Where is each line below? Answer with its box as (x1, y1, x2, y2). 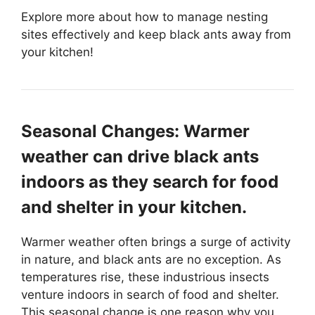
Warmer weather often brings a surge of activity (21, 234, 290, 249)
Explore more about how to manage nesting (21, 9, 268, 24)
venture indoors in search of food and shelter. (21, 287, 279, 302)
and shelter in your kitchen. (21, 196, 247, 217)
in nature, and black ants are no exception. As (21, 252, 281, 266)
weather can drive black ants (21, 146, 259, 167)
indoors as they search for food (21, 171, 278, 192)
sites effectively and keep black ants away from (21, 27, 291, 41)
